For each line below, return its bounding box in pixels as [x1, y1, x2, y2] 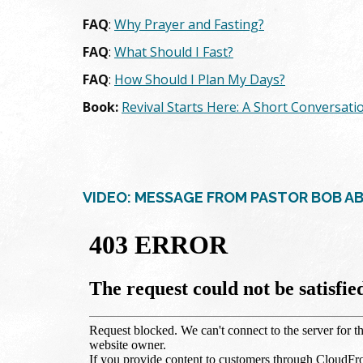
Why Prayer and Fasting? [114, 15, 264, 33]
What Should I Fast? [114, 42, 233, 61]
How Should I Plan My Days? [114, 70, 285, 88]
